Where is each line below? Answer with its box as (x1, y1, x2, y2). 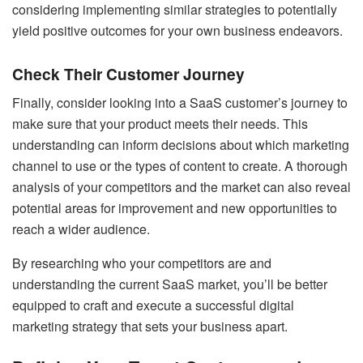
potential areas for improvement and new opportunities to (12, 199, 337, 218)
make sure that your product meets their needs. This (12, 114, 308, 134)
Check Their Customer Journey (12, 62, 249, 85)
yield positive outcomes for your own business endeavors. (12, 21, 343, 41)
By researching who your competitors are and (12, 254, 271, 273)
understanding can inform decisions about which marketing (12, 135, 349, 155)
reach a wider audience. (12, 220, 150, 239)
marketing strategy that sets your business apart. (12, 317, 288, 336)
